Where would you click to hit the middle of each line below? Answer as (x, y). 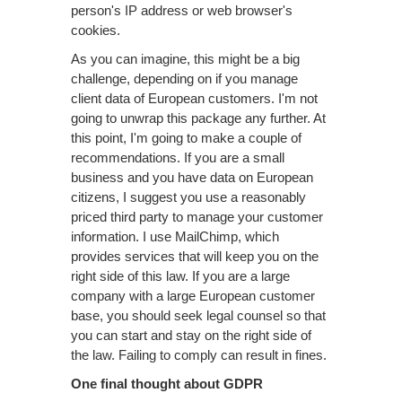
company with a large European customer (193, 296)
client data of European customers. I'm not (194, 98)
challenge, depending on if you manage (184, 79)
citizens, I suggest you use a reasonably (188, 197)
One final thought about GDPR (167, 384)
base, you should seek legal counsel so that (198, 315)
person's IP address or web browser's (182, 10)
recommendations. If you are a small (178, 157)
